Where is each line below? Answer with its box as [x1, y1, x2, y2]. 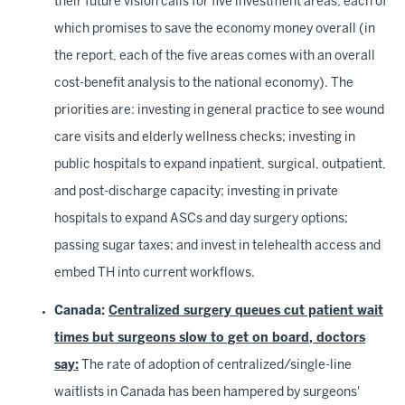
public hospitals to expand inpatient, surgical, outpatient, [54, 159, 386, 171]
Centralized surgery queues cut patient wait [108, 306, 383, 317]
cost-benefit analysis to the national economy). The [54, 78, 353, 89]
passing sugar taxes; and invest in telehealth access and [54, 240, 381, 252]
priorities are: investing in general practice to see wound [54, 105, 384, 117]
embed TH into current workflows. [54, 268, 259, 279]
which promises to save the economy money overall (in [54, 24, 375, 35]
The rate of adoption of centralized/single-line [79, 360, 352, 372]
